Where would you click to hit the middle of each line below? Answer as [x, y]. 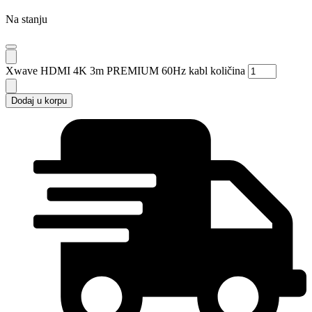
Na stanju [26, 19]
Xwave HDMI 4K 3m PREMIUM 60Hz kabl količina [125, 71]
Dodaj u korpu [39, 101]
